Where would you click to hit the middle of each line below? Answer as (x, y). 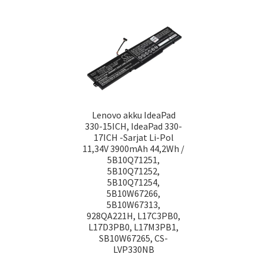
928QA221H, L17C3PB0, (134, 215)
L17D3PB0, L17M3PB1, (134, 227)
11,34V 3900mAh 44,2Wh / (134, 148)
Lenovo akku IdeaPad (133, 115)
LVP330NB (133, 249)
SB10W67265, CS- (134, 238)
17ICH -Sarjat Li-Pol (133, 137)
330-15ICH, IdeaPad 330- (134, 126)
